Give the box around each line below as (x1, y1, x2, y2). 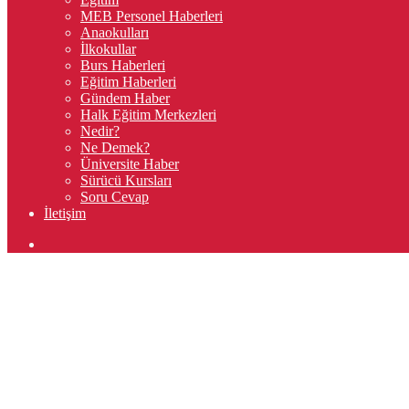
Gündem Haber (80, 89, 170, 106)
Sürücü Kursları (80, 172, 172, 188)
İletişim (44, 204, 86, 221)
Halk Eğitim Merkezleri (80, 106, 216, 122)
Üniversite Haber (80, 155, 179, 172)
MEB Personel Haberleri (80, 7, 223, 24)
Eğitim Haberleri (80, 73, 176, 89)
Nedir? (80, 122, 120, 139)
